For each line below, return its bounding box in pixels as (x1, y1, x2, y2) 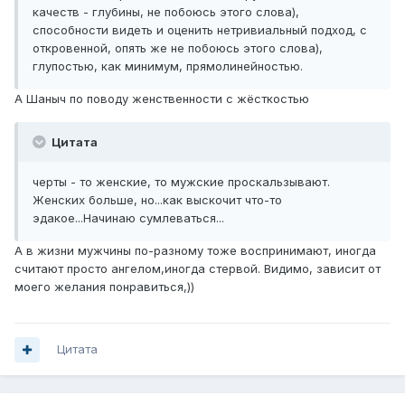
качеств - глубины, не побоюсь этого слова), (33, 5, 299, 20)
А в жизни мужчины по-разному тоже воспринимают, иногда (14, 243, 376, 259)
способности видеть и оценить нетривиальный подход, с (33, 23, 367, 38)
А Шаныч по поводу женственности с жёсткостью (14, 91, 309, 107)
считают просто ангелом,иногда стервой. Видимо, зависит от (14, 261, 381, 277)
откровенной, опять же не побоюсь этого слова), (33, 41, 323, 56)
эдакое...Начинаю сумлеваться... (33, 211, 224, 226)
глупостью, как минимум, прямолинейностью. (33, 59, 303, 74)
